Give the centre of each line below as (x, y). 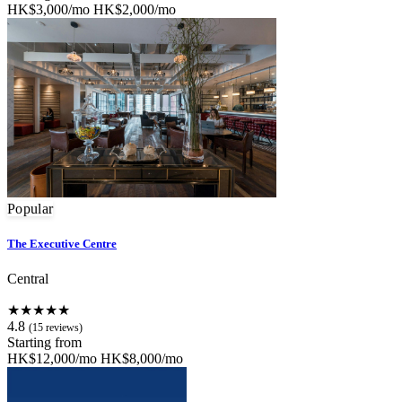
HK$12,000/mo (52, 358)
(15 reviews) (56, 327)
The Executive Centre (62, 243)
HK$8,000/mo (142, 358)
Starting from (44, 342)
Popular (31, 208)
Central (28, 278)
